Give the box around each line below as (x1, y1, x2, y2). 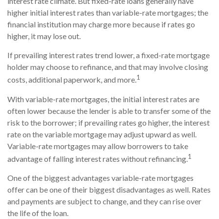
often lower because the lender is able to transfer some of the (7, 106, 211, 115)
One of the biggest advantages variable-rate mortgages (7, 173, 194, 182)
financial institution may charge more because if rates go (7, 20, 195, 29)
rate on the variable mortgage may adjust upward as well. (7, 129, 197, 139)
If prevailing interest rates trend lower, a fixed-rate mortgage (7, 50, 210, 60)
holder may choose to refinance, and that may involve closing (7, 62, 208, 72)
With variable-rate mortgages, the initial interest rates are (7, 94, 199, 104)
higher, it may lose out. (7, 31, 81, 41)
